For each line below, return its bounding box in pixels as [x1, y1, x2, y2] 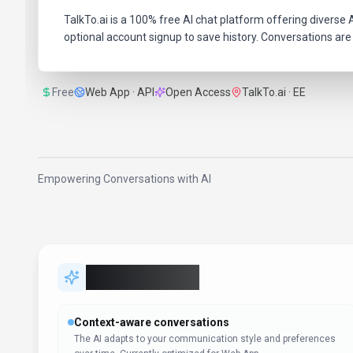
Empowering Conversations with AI [38, 173, 211, 185]
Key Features [86, 266, 199, 288]
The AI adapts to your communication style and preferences [74, 333, 336, 344]
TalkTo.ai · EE [242, 86, 306, 98]
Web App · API [85, 86, 154, 98]
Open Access [165, 86, 231, 98]
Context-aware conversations [74, 316, 229, 329]
